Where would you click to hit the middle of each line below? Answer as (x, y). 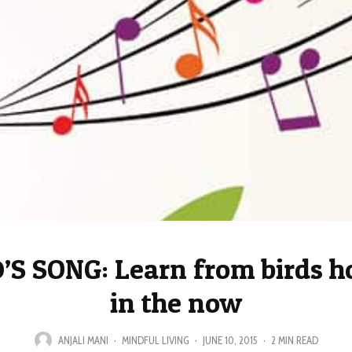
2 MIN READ (294, 340)
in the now (176, 302)
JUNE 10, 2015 (230, 340)
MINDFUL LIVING (155, 340)
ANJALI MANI (83, 340)
